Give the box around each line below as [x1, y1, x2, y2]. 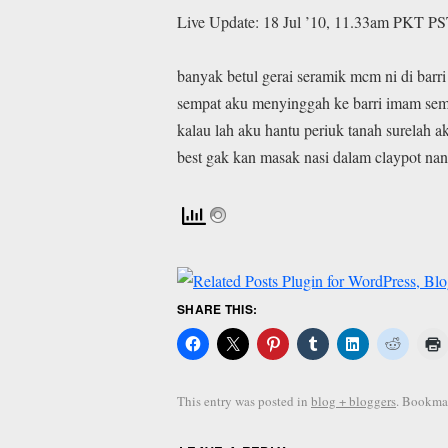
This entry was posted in [177, 391, 311, 410]
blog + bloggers [311, 391, 396, 410]
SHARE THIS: [177, 299, 258, 318]
